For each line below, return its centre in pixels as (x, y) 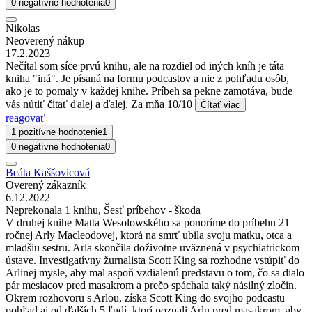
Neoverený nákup (45, 41)
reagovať (25, 118)
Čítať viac (220, 105)
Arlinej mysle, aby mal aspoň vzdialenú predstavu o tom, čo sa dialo (155, 273)
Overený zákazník (46, 185)
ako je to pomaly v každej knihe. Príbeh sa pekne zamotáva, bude (149, 91)
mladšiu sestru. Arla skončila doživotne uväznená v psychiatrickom (153, 248)
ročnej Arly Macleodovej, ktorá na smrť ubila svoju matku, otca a (149, 235)
